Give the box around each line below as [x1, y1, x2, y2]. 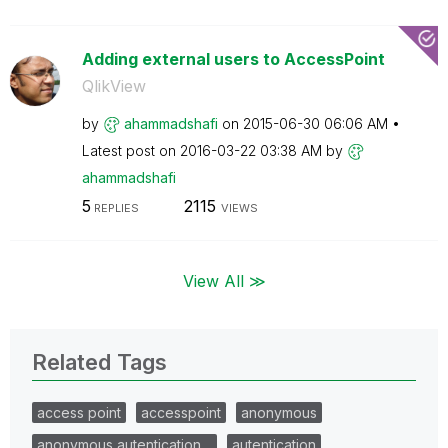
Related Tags [32, 348, 167, 375]
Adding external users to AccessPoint [81, 48, 385, 69]
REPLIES [90, 201, 139, 215]
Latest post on [81, 141, 180, 159]
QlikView [81, 75, 146, 96]
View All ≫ [182, 270, 266, 291]
